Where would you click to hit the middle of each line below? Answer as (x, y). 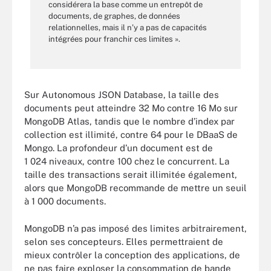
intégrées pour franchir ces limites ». (114, 39)
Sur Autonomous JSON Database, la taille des (122, 95)
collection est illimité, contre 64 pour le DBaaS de (131, 135)
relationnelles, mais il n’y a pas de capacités (128, 28)
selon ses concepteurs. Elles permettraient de (124, 241)
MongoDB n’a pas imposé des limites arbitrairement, (135, 228)
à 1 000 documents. (65, 201)
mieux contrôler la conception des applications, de (132, 255)
